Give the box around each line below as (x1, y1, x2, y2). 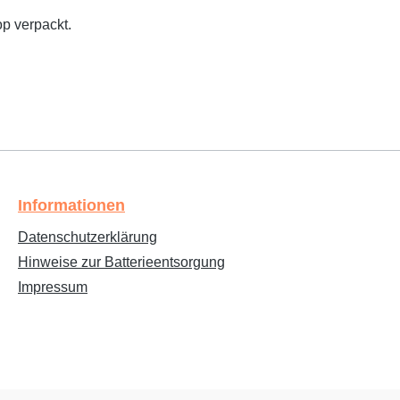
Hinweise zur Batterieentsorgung (18, 254, 225, 271)
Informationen (18, 196, 125, 215)
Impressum (18, 279, 87, 296)
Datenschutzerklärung (18, 229, 157, 246)
